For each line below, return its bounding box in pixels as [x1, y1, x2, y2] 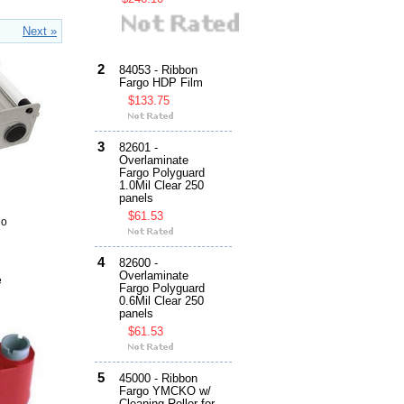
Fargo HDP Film [119, 77, 203, 90]
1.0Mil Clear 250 [119, 179, 204, 193]
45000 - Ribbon [119, 372, 197, 386]
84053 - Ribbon [119, 64, 197, 78]
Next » [23, 24, 57, 38]
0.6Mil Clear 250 [119, 295, 204, 308]
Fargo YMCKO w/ [119, 385, 211, 399]
